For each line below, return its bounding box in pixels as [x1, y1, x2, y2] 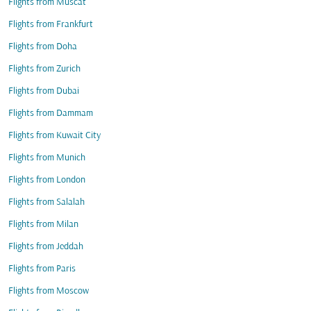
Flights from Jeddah [8, 242, 83, 252]
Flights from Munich [8, 153, 85, 163]
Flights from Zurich [8, 64, 81, 74]
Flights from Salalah [8, 197, 85, 208]
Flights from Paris [8, 264, 76, 274]
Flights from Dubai [8, 86, 79, 96]
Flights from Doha [8, 42, 77, 52]
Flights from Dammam [8, 108, 93, 119]
